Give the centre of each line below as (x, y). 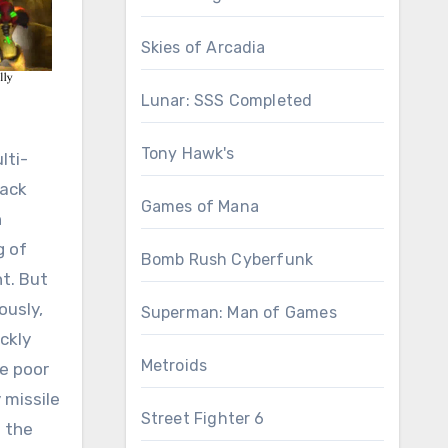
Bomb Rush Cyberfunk (227, 259)
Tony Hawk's (187, 153)
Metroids (174, 365)
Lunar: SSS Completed (226, 100)
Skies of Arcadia (203, 47)
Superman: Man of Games (238, 312)
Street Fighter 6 (202, 418)
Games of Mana (200, 206)
